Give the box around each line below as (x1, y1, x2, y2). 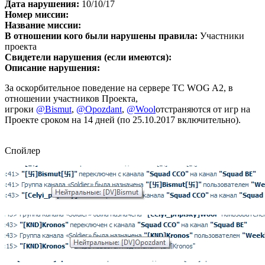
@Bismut (36, 104, 72, 115)
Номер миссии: (5, 9, 69, 20)
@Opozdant (76, 104, 122, 115)
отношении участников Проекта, (5, 93, 138, 104)
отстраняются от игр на (156, 104, 250, 115)
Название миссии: (5, 20, 81, 31)
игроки (5, 104, 36, 115)
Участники (198, 31, 244, 41)
